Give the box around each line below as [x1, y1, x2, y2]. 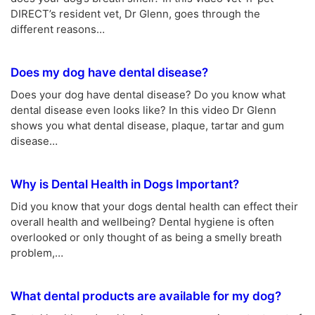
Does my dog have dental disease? [11, 65, 208, 79]
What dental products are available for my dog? [11, 288, 281, 303]
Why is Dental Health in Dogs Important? [11, 176, 239, 191]
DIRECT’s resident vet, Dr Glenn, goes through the [11, 6, 260, 20]
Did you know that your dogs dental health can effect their [11, 199, 298, 213]
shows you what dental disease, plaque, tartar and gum [11, 118, 284, 132]
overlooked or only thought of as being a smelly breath [11, 230, 282, 244]
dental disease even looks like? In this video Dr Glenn [11, 103, 276, 117]
